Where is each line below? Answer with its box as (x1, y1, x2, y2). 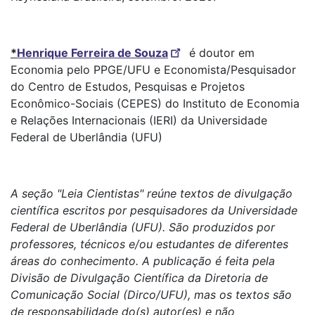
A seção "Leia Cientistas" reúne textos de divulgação (11, 186, 292, 200)
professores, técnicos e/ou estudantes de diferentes (11, 236, 288, 251)
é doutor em (186, 45, 255, 60)
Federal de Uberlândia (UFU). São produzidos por (11, 219, 275, 234)
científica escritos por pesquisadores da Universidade (11, 202, 297, 217)
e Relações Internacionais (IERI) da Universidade (11, 112, 267, 127)
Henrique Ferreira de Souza (17, 45, 168, 60)
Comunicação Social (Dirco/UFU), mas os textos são (11, 287, 292, 302)
